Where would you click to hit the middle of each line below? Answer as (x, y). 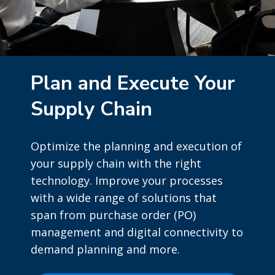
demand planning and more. (105, 250)
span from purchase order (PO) (113, 215)
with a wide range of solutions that (124, 198)
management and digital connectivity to (137, 232)
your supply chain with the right (116, 164)
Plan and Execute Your (133, 83)
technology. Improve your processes (127, 181)
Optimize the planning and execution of (136, 146)
